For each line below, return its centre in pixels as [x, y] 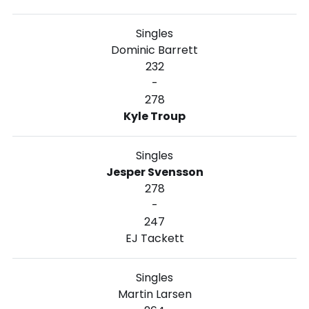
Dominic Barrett [154, 50]
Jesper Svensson [154, 172]
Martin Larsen [154, 294]
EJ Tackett [154, 238]
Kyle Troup [154, 116]
